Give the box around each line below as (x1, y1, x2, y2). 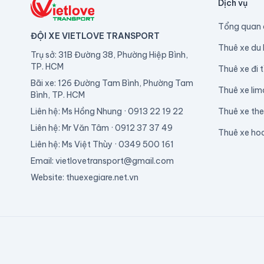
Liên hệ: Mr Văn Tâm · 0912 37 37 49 (31, 123, 173, 133)
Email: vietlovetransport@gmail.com (31, 156, 174, 166)
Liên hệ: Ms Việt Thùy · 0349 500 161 (31, 139, 174, 150)
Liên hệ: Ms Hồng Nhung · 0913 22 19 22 (31, 106, 183, 117)
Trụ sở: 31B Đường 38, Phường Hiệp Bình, (31, 49, 188, 60)
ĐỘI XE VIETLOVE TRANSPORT (31, 31, 160, 41)
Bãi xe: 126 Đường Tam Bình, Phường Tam (31, 78, 193, 88)
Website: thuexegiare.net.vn (31, 172, 138, 183)
